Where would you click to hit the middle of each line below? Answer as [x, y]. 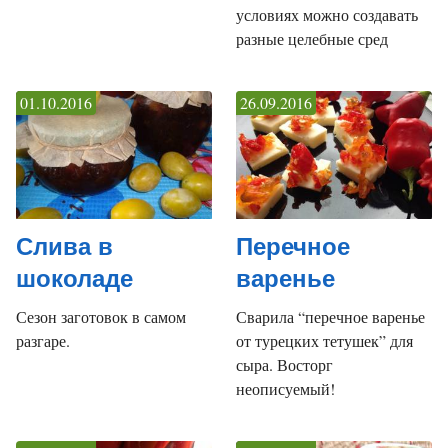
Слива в [64, 247]
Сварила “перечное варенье [330, 317]
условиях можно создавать [327, 14]
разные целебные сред [312, 38]
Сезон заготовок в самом [101, 317]
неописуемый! [285, 389]
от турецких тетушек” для [324, 341]
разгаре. [43, 341]
